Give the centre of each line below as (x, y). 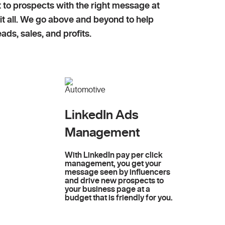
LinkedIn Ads (101, 114)
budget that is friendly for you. (119, 197)
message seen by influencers (117, 172)
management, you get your (113, 163)
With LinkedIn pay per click (114, 155)
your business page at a (107, 189)
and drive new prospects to (114, 180)
